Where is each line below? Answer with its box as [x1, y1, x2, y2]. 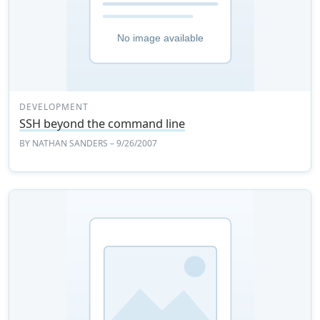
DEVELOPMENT [19, 101, 89, 114]
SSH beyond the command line [19, 116, 186, 132]
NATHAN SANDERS [32, 137, 109, 150]
